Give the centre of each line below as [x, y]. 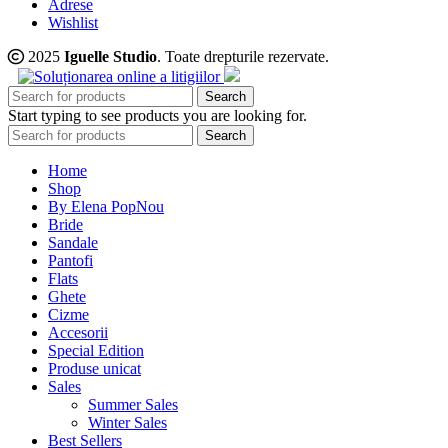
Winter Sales [127, 423]
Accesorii [78, 333]
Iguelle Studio [110, 57]
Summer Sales [133, 405]
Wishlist [73, 23]
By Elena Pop [92, 207]
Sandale [73, 243]
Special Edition [96, 351]
